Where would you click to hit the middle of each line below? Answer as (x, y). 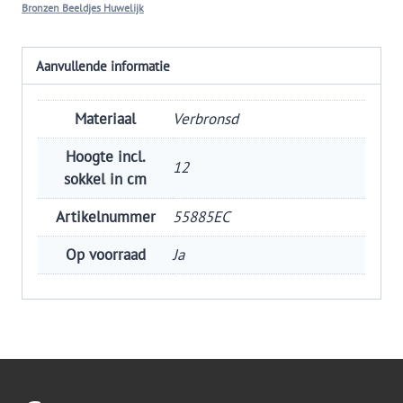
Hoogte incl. (105, 156)
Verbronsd (206, 118)
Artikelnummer (105, 216)
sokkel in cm (105, 179)
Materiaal (105, 118)
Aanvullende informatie (103, 65)
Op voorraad (105, 254)
